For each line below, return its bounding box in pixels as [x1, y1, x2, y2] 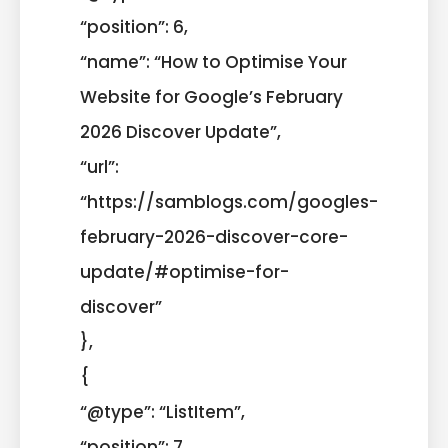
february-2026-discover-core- [80, 224, 348, 249]
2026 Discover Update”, [80, 119, 281, 144]
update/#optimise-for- [80, 259, 289, 284]
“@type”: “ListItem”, [80, 399, 245, 424]
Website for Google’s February [80, 84, 343, 109]
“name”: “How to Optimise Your [80, 49, 347, 74]
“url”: [80, 154, 119, 179]
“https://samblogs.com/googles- [80, 189, 378, 214]
